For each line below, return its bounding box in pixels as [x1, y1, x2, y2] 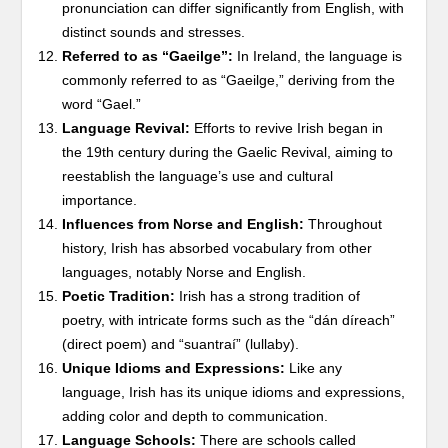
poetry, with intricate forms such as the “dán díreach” [62, 312, 396, 328]
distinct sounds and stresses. [62, 24, 246, 40]
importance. [62, 192, 138, 208]
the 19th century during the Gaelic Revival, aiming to [62, 144, 394, 160]
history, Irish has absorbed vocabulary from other [62, 240, 373, 256]
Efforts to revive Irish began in [190, 120, 384, 136]
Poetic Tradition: [62, 288, 176, 304]
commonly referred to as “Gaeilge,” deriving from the [62, 72, 396, 88]
